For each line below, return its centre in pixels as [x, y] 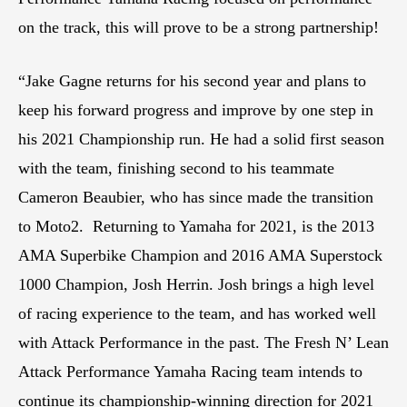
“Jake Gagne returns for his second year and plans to [192, 80]
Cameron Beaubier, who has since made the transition [196, 197]
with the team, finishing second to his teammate [176, 168]
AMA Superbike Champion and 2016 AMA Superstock [200, 255]
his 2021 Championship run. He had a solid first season [201, 139]
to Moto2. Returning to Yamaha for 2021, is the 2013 [196, 226]
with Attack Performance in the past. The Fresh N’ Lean [203, 342]
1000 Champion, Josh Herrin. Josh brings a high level [196, 284]
